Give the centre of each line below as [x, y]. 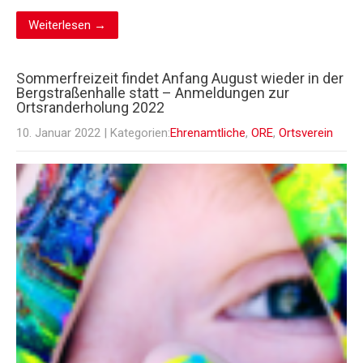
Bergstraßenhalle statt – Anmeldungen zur [153, 93]
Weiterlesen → [67, 26]
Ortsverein [306, 133]
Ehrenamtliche [208, 133]
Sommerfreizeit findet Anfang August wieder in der [180, 79]
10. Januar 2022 [58, 133]
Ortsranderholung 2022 [90, 108]
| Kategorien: [137, 133]
